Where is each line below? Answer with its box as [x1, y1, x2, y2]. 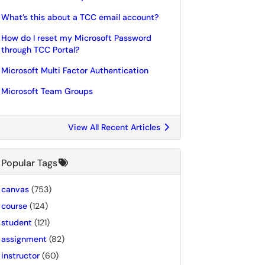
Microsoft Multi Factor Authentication [1, 65, 148, 76]
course [1, 201, 27, 211]
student [1, 217, 32, 228]
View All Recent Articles [68, 122, 163, 132]
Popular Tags [1, 157, 57, 169]
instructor [1, 250, 40, 261]
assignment [1, 234, 47, 244]
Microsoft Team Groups [1, 86, 93, 96]
